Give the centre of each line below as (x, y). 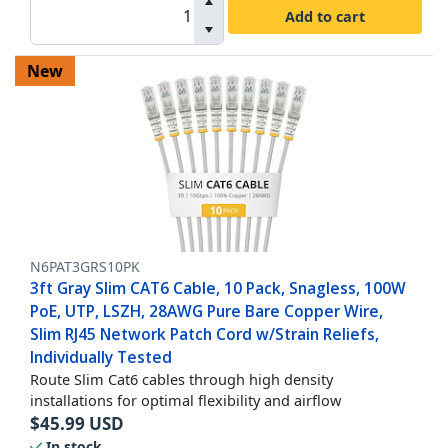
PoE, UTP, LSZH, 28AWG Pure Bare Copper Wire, (206, 311)
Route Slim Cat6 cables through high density (181, 379)
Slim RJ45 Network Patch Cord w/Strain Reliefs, (204, 334)
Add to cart (325, 15)
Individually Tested (101, 357)
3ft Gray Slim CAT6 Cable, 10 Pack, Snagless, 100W (218, 288)
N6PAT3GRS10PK (85, 267)
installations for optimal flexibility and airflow (185, 400)
